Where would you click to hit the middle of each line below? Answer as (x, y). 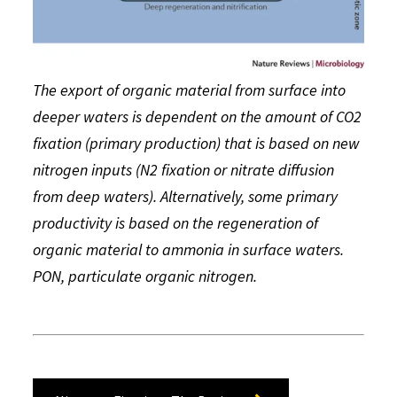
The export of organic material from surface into (190, 90)
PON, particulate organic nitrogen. (145, 276)
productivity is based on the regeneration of (176, 222)
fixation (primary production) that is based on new (197, 143)
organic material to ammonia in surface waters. (189, 249)
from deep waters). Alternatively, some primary (186, 196)
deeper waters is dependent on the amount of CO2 (198, 116)
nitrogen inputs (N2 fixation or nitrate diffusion (184, 169)
